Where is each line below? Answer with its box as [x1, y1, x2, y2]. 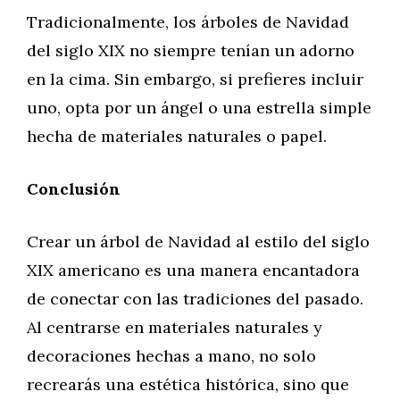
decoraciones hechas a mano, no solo [27, 346, 316, 366]
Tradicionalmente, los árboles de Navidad [27, 12, 349, 32]
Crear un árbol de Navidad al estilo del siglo [27, 231, 370, 252]
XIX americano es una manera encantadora [27, 260, 360, 280]
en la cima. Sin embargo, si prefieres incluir [27, 69, 363, 89]
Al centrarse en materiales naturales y [27, 317, 322, 337]
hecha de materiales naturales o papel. [27, 126, 327, 146]
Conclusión [27, 179, 121, 199]
